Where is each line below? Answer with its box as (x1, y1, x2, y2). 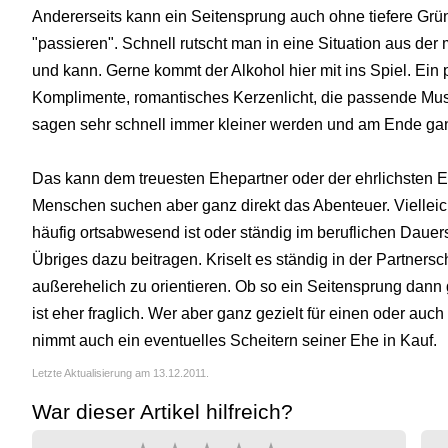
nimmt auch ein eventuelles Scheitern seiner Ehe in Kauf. (32, 332, 437, 350)
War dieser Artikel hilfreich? (32, 400, 293, 424)
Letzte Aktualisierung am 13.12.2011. (32, 367, 209, 380)
